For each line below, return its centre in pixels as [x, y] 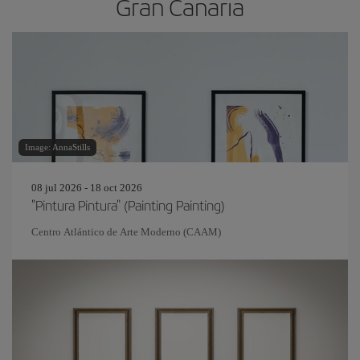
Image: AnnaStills [57, 147]
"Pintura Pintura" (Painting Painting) [128, 205]
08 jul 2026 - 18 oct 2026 [87, 188]
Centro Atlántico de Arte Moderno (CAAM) [126, 232]
